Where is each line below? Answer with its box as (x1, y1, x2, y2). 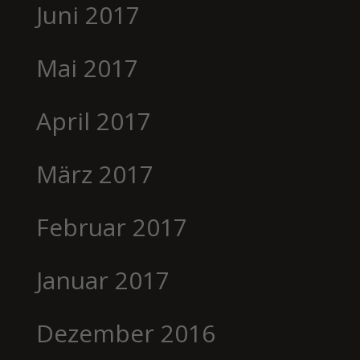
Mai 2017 (35, 51, 138, 84)
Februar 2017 (35, 210, 187, 243)
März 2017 (35, 157, 153, 190)
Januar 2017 (35, 263, 170, 297)
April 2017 (35, 104, 151, 137)
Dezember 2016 (35, 316, 215, 350)
